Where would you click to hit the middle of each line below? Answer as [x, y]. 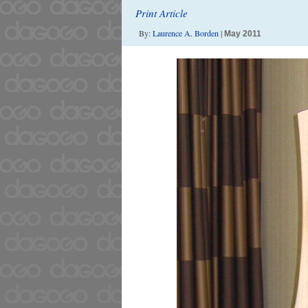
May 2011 [243, 34]
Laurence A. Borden [186, 33]
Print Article [162, 13]
